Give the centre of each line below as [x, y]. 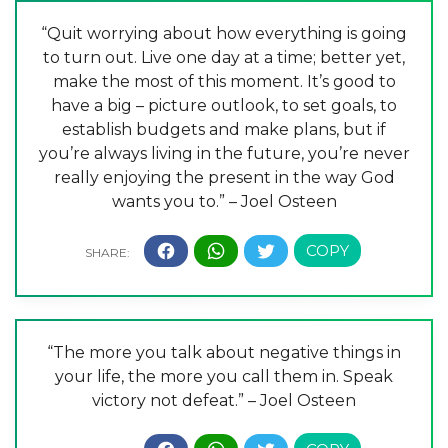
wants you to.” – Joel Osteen [224, 202]
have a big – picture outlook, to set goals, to [224, 106]
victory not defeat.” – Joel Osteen [224, 400]
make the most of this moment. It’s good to [224, 82]
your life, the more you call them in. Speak [224, 376]
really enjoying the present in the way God [224, 178]
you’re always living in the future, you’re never [224, 154]
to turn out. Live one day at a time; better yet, [224, 58]
